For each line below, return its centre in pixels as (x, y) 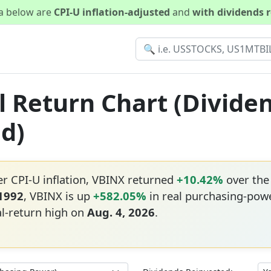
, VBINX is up (58, 196)
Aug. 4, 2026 (121, 212)
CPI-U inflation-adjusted (113, 12)
